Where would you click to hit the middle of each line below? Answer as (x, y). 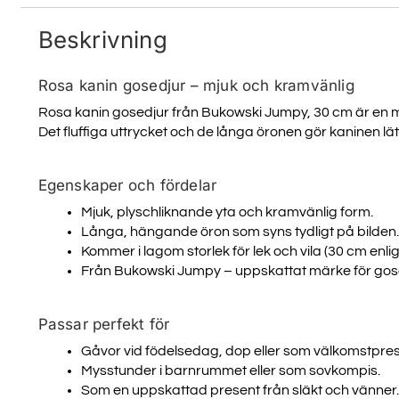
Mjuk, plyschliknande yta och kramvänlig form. (227, 212)
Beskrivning (102, 39)
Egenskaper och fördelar (127, 185)
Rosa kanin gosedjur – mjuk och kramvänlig (196, 85)
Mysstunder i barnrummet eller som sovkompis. (230, 371)
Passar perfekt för (104, 324)
